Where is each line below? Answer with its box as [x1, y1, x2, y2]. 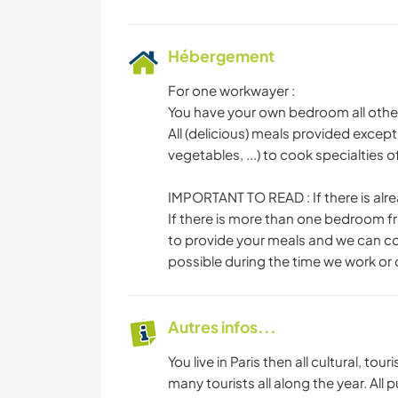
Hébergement [168, 46, 275, 67]
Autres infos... [168, 317, 276, 338]
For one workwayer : [168, 82, 295, 99]
